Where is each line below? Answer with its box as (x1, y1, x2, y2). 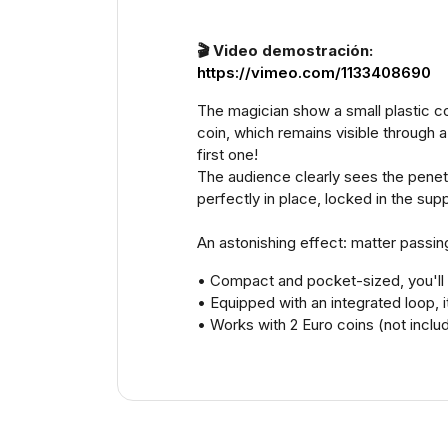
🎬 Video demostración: (197, 40, 373, 60)
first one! (197, 144, 258, 164)
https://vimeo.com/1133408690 (197, 62, 431, 82)
